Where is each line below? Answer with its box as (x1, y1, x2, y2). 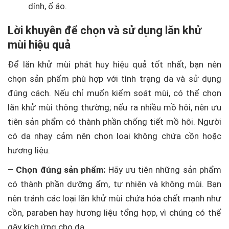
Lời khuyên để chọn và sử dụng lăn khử (8, 24, 201, 37)
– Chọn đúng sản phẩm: (8, 165, 106, 175)
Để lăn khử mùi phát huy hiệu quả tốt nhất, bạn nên (8, 59, 221, 70)
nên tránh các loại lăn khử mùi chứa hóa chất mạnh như (8, 193, 221, 203)
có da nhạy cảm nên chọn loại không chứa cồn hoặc (8, 131, 221, 141)
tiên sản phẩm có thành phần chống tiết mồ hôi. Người (8, 117, 221, 127)
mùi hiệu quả (8, 38, 71, 51)
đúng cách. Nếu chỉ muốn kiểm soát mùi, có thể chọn (8, 88, 221, 98)
